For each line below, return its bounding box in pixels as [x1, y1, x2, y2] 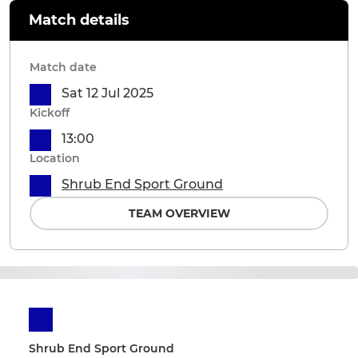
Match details [29, 11, 129, 30]
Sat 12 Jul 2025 [62, 86, 153, 101]
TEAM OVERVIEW [128, 206, 230, 221]
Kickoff [30, 105, 70, 121]
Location [30, 151, 80, 166]
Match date [30, 60, 97, 75]
